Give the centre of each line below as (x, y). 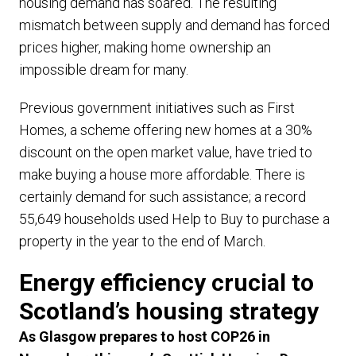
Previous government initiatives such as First (157, 108)
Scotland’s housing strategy (169, 311)
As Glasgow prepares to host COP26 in (145, 337)
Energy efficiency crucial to (166, 282)
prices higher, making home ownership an (145, 47)
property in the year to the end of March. (142, 241)
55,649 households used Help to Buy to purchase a (174, 219)
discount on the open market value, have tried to (166, 152)
